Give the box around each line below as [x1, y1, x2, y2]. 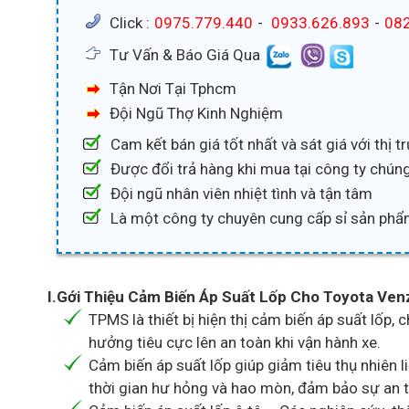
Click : [110, 14, 153, 33]
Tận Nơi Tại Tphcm [110, 79, 236, 99]
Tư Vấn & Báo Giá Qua [110, 46, 264, 65]
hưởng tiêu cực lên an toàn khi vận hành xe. [89, 333, 381, 352]
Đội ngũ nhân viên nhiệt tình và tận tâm [110, 184, 372, 204]
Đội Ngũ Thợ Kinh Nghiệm [110, 104, 283, 123]
